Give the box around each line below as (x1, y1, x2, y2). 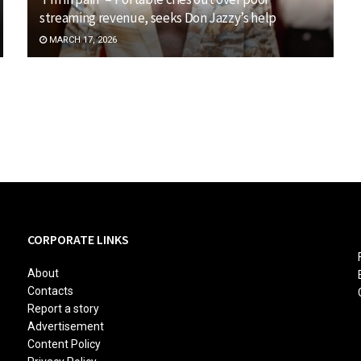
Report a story (27, 301, 99, 315)
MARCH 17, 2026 (47, 34, 117, 45)
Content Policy (27, 337, 101, 351)
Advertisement (27, 319, 104, 333)
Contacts (27, 284, 73, 297)
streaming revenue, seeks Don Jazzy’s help (39, 8, 277, 27)
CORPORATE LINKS (27, 230, 129, 247)
